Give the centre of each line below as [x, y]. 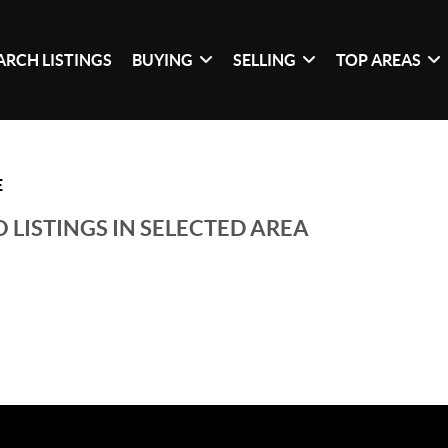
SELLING [265, 59]
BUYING [163, 59]
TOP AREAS [379, 59]
